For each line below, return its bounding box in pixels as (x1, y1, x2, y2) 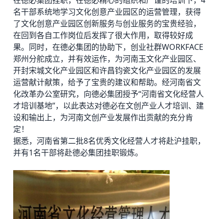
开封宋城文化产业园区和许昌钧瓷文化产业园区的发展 (13, 65, 201, 76)
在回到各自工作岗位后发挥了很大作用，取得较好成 (13, 29, 194, 41)
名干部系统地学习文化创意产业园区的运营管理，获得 (13, 6, 201, 17)
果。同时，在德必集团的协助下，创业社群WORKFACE (13, 41, 204, 52)
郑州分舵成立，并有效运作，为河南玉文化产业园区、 (13, 53, 201, 64)
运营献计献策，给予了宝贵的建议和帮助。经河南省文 (13, 76, 201, 88)
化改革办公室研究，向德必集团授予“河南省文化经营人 (13, 88, 204, 99)
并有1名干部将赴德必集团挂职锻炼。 (13, 147, 143, 158)
